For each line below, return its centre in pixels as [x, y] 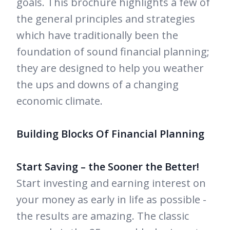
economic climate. [60, 101]
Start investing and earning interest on [111, 183]
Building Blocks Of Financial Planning [110, 134]
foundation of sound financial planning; [113, 52]
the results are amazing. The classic [103, 216]
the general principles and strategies [106, 19]
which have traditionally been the [97, 35]
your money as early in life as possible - [111, 200]
